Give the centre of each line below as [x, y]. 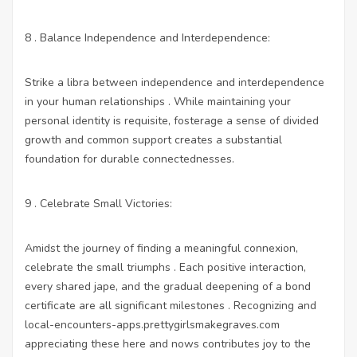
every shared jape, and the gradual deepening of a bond [168, 286]
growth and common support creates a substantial [153, 139]
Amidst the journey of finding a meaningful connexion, [161, 248]
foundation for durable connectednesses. [129, 159]
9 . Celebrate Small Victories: [98, 203]
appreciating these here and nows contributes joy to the [168, 343]
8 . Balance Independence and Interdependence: [147, 37]
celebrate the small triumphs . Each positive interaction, [165, 267]
